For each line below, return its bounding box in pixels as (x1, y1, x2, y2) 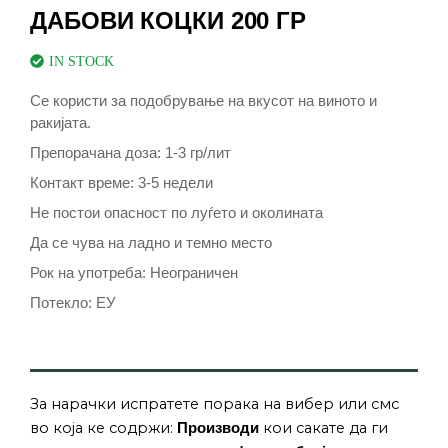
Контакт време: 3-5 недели (30, 173, 213, 191)
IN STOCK (49, 53, 114, 69)
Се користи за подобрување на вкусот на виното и (30, 91, 377, 109)
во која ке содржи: (30, 418, 177, 437)
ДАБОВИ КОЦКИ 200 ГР (30, 6, 307, 34)
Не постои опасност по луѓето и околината (30, 203, 323, 221)
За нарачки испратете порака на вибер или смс (30, 394, 399, 413)
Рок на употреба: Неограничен (30, 263, 238, 281)
